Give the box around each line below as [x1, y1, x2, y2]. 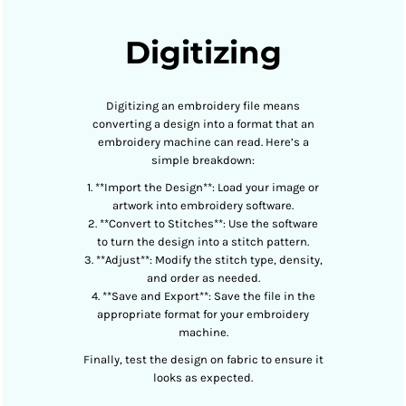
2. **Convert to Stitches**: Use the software [88, 217, 318, 230]
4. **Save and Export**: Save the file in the [91, 289, 315, 303]
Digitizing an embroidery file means [106, 99, 300, 112]
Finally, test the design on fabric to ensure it [82, 353, 324, 366]
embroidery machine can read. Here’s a [97, 135, 309, 149]
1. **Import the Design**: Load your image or [87, 180, 319, 194]
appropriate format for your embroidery [97, 307, 309, 321]
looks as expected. [153, 371, 253, 384]
